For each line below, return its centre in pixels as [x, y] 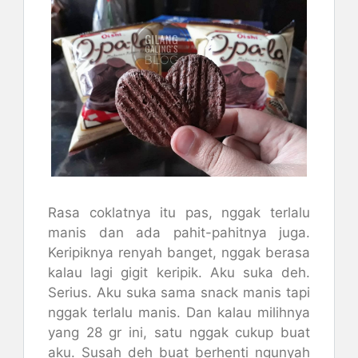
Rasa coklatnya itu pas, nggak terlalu [179, 212]
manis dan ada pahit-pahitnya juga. [179, 232]
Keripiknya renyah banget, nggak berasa [179, 252]
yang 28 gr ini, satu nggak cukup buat [179, 332]
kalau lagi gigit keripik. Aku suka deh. [179, 272]
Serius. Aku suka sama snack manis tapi [179, 292]
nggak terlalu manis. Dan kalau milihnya [179, 312]
